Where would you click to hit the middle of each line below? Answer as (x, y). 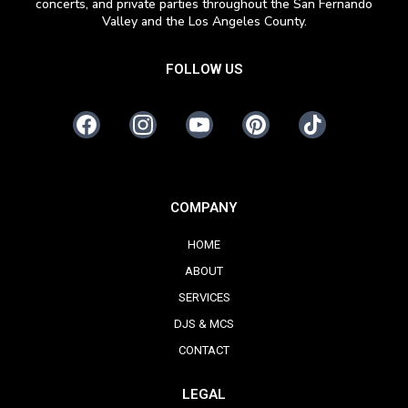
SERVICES (204, 297)
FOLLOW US (204, 69)
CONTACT (204, 350)
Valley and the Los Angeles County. (204, 21)
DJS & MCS (204, 323)
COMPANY (204, 207)
